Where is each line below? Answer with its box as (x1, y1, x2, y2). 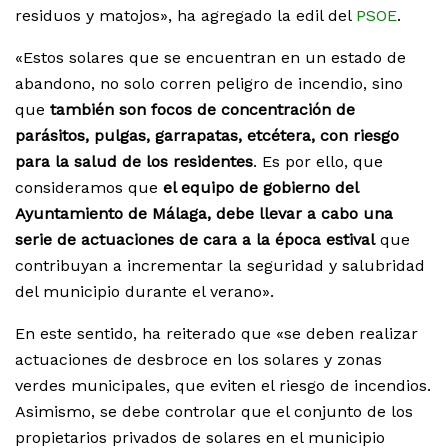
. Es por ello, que (253, 152, 383, 172)
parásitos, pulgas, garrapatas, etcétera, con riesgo (15, 126, 399, 146)
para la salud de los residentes (15, 152, 253, 172)
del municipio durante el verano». (15, 282, 274, 302)
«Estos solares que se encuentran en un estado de (15, 48, 406, 68)
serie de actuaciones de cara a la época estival (15, 230, 375, 250)
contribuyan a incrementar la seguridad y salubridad (15, 256, 425, 276)
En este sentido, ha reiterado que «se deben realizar (15, 324, 418, 344)
